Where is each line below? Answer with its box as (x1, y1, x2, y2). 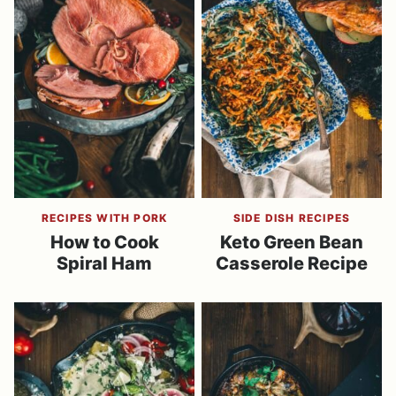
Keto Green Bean (220, 232, 363, 253)
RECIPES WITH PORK (41, 211, 168, 225)
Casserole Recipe (216, 253, 368, 274)
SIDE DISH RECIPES (232, 211, 351, 225)
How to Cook (49, 232, 159, 253)
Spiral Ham (57, 253, 152, 274)
